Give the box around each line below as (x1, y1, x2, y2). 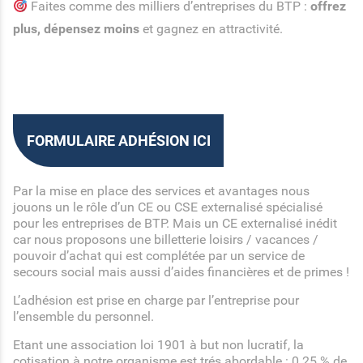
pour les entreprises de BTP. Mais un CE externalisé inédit (13, 216, 337, 231)
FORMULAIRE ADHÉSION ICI (26, 132, 211, 149)
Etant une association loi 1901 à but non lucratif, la (13, 337, 304, 352)
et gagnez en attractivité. (139, 21, 283, 36)
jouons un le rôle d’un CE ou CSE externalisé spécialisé (13, 199, 322, 215)
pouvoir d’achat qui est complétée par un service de (13, 248, 305, 263)
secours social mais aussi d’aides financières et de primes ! (13, 264, 349, 280)
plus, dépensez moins (13, 21, 139, 36)
